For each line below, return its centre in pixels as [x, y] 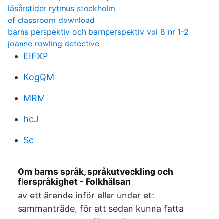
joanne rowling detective [54, 44]
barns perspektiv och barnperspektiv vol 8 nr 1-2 [98, 32]
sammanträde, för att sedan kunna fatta [101, 208]
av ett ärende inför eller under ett [86, 195]
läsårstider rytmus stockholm [62, 8]
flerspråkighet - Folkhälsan [74, 182]
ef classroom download [51, 20]
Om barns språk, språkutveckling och [95, 171]
